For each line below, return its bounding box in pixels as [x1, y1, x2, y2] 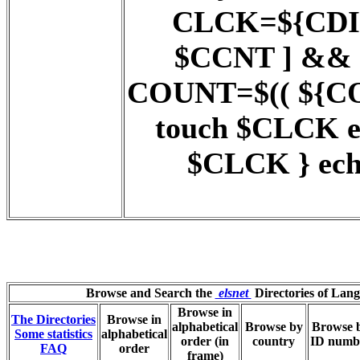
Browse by [244, 320, 303, 333]
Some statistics [14, 327, 92, 341]
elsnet [215, 286, 252, 300]
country [252, 334, 295, 348]
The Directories [11, 313, 96, 326]
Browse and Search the [85, 286, 215, 300]
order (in [181, 334, 229, 348]
